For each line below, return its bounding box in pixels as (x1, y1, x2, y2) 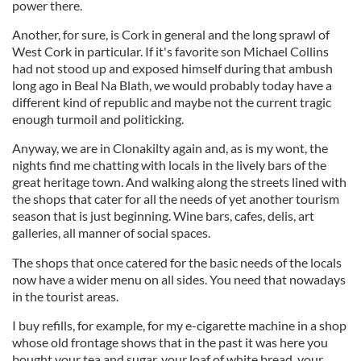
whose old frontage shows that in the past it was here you (12, 334, 328, 350)
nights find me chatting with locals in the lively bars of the (12, 157, 326, 172)
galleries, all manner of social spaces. (12, 225, 210, 240)
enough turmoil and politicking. (12, 111, 184, 127)
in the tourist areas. (12, 288, 118, 304)
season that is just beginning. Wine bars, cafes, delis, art (12, 208, 314, 223)
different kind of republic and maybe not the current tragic (12, 94, 331, 110)
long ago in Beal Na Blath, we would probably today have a (12, 77, 332, 93)
